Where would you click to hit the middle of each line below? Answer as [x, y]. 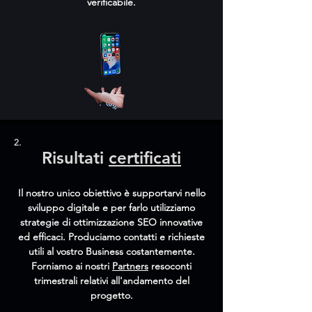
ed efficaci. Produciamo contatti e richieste [111, 237]
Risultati [75, 158]
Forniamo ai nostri [72, 266]
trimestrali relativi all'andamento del [111, 281]
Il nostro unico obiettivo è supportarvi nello [111, 193]
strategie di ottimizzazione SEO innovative [111, 222]
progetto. [111, 295]
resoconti [170, 266]
